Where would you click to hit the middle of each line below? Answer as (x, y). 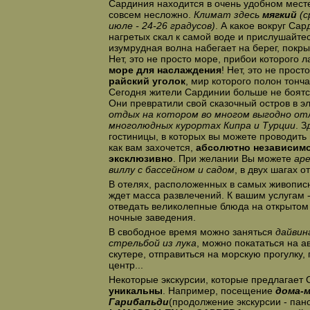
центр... (126, 265)
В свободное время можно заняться (192, 232)
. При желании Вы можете (233, 158)
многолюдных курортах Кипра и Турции (202, 125)
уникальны (135, 291)
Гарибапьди (138, 302)
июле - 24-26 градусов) (162, 26)
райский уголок (147, 81)
